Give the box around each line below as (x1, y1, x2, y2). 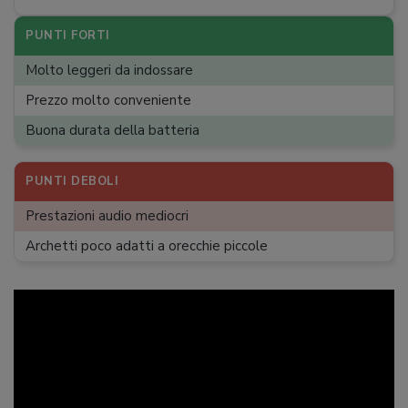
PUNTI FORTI (25, 27, 110, 44)
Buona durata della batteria (25, 121, 199, 139)
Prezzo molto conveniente (25, 91, 191, 109)
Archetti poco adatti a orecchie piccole (25, 237, 268, 255)
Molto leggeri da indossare (25, 61, 193, 79)
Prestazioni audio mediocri (25, 207, 189, 225)
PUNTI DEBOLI (25, 173, 118, 189)
